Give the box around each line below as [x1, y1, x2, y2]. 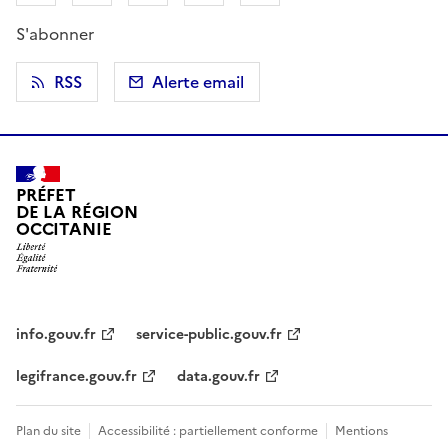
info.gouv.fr [16, 324, 96, 346]
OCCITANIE [16, 216, 112, 242]
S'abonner [16, 21, 94, 46]
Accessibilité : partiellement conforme [98, 422, 318, 441]
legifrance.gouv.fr [16, 366, 137, 388]
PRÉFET [16, 182, 76, 208]
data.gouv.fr [177, 366, 260, 388]
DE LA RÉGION [16, 199, 138, 225]
